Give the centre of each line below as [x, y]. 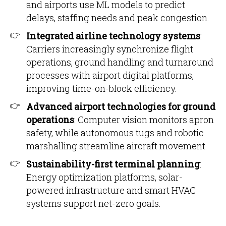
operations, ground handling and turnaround [120, 62]
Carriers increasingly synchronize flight [110, 49]
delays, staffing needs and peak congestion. [118, 18]
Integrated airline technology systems [113, 36]
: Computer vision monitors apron [144, 120]
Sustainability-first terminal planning [113, 164]
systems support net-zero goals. [94, 203]
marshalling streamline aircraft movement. [117, 146]
